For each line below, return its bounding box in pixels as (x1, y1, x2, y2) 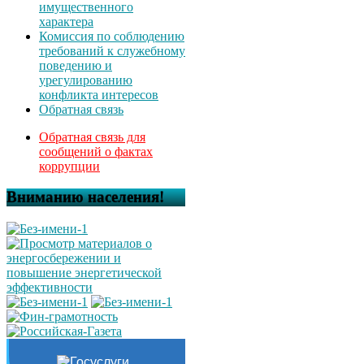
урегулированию (39, 72, 132, 87)
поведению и (39, 58, 112, 72)
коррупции (39, 158, 100, 173)
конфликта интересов (39, 87, 158, 102)
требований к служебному (39, 43, 185, 58)
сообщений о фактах (39, 144, 153, 158)
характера (39, 14, 93, 28)
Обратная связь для (39, 129, 145, 144)
